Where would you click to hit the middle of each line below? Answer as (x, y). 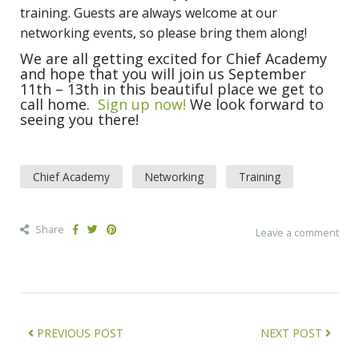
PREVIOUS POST (79, 333)
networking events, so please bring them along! (165, 32)
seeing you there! (79, 119)
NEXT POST (293, 333)
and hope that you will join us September (163, 73)
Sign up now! (142, 104)
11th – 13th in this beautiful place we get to (172, 89)
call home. (59, 104)
